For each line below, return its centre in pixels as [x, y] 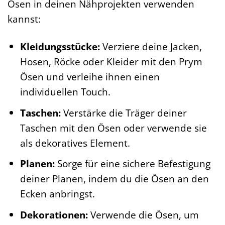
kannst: [24, 19]
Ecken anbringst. [57, 194]
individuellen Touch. [65, 92]
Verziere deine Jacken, [151, 47]
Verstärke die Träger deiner [124, 113]
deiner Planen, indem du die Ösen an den [114, 179]
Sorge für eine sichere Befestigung [132, 164]
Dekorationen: [54, 214]
